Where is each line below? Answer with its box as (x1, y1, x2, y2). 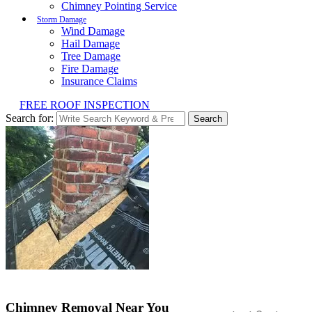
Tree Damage (61, 50, 120, 62)
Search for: (6, 112, 54, 124)
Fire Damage (61, 63, 118, 75)
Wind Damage (61, 25, 125, 37)
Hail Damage (61, 38, 120, 49)
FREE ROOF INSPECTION (19, 99, 150, 111)
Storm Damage (37, 15, 86, 24)
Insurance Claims (61, 75, 137, 87)
